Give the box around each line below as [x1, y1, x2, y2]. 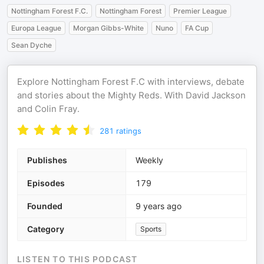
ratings [116, 126, 141, 136]
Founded [27, 201, 62, 211]
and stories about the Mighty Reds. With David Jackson [17, 90, 246, 101]
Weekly [136, 155, 163, 165]
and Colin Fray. [17, 103, 80, 114]
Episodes [27, 178, 65, 188]
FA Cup [185, 24, 209, 32]
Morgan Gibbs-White [73, 24, 144, 32]
